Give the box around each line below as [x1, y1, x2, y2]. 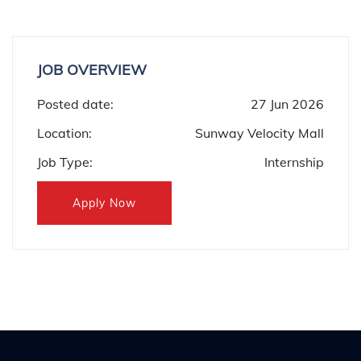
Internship [264, 154, 324, 170]
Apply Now [73, 196, 136, 210]
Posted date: [37, 96, 114, 112]
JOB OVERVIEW [37, 60, 147, 79]
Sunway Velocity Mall [195, 125, 324, 141]
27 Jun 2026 [251, 96, 324, 112]
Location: [37, 125, 92, 141]
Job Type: [37, 154, 93, 170]
